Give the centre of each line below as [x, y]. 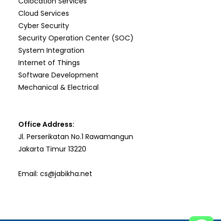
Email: [29, 174]
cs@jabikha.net [66, 174]
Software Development [59, 75]
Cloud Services [44, 14]
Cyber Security [44, 26]
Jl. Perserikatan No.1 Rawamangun [76, 137]
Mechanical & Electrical [59, 88]
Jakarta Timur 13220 [53, 149]
